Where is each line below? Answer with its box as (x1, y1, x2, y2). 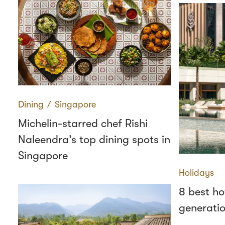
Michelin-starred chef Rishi (18, 117, 148, 130)
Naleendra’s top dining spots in (18, 133, 170, 146)
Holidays (179, 168, 214, 178)
